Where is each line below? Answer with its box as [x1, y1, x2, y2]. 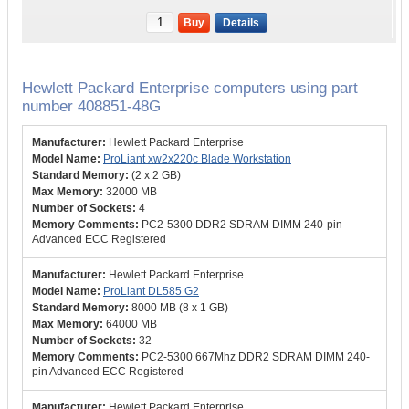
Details [223, 16, 259, 29]
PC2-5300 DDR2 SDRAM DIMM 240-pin [142, 218, 342, 231]
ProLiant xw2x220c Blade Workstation [103, 152, 291, 165]
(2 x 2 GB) [131, 169, 181, 182]
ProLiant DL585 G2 [103, 285, 199, 298]
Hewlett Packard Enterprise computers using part [22, 79, 358, 97]
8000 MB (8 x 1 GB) [131, 301, 228, 314]
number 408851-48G [22, 98, 161, 115]
